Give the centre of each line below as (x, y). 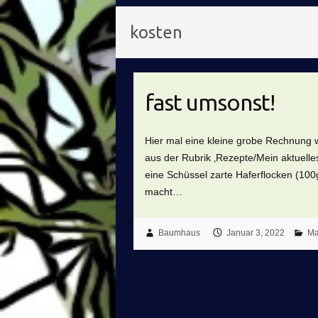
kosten (156, 33)
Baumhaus (179, 233)
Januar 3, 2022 (255, 233)
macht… (164, 191)
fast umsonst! (210, 103)
